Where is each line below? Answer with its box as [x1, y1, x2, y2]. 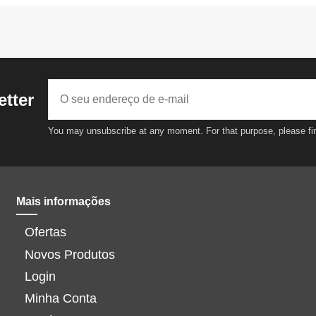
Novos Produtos [25, 247, 116, 262]
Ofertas [25, 225, 67, 240]
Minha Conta [25, 291, 97, 306]
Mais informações [16, 195, 111, 207]
